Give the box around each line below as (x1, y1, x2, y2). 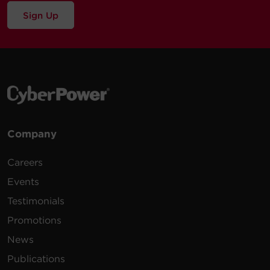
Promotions (7, 215, 61, 227)
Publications (7, 253, 65, 265)
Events (7, 176, 39, 188)
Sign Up (46, 10, 58, 21)
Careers (7, 157, 43, 169)
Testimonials (7, 195, 64, 207)
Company (7, 128, 57, 140)
